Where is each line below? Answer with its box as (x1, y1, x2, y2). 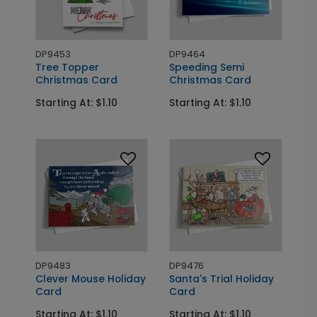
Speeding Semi (169, 60, 244, 74)
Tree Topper (35, 60, 99, 74)
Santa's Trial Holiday (169, 271, 274, 286)
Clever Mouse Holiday (35, 271, 146, 286)
